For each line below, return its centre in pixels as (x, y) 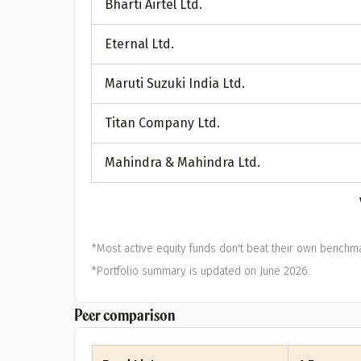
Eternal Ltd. (139, 44)
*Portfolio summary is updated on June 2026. (201, 271)
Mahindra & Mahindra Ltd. (183, 162)
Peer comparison (125, 315)
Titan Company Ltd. (162, 123)
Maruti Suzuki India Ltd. (175, 83)
